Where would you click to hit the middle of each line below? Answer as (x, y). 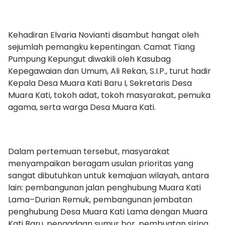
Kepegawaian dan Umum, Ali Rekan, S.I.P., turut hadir (109, 71)
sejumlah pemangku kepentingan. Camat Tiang (101, 47)
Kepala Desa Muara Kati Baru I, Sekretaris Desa (100, 83)
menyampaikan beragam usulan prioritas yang (101, 163)
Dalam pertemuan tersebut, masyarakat (89, 151)
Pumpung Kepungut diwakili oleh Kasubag (89, 59)
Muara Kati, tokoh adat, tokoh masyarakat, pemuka (109, 95)
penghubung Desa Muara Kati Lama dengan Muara (108, 211)
